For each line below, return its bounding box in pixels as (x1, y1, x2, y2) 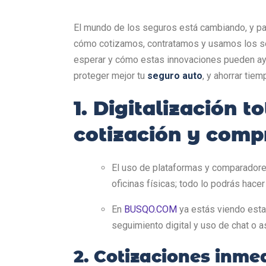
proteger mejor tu (74, 69, 147, 81)
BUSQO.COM (124, 203, 177, 215)
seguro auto (147, 69, 202, 81)
